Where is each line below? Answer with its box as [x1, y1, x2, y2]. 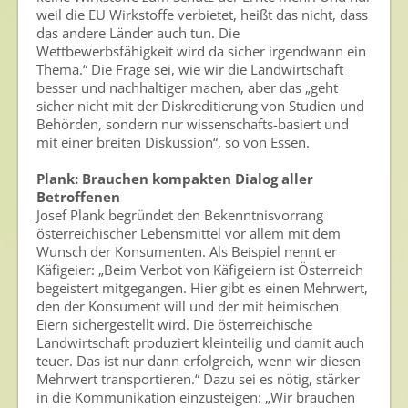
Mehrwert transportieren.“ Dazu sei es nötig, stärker [36, 370, 360, 388]
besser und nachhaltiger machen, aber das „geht [36, 78, 338, 97]
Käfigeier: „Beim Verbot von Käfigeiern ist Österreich [36, 260, 363, 279]
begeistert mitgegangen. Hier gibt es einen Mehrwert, [36, 279, 368, 297]
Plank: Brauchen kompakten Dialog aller [36, 169, 313, 188]
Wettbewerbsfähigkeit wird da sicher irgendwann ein [36, 42, 366, 60]
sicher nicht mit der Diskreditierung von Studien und [36, 97, 364, 115]
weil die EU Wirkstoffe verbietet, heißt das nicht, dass [36, 5, 368, 24]
